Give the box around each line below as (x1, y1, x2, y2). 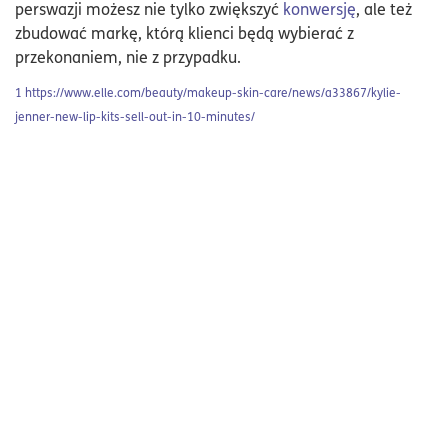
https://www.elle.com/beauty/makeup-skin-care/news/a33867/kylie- (25, 84, 401, 101)
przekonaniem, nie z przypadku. (15, 45, 241, 68)
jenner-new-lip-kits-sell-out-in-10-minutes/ (15, 108, 255, 125)
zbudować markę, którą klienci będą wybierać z (15, 21, 354, 44)
